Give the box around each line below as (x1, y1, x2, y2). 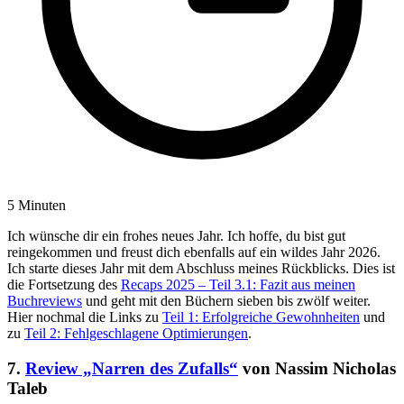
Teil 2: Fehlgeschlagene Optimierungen (24, 326, 248, 342)
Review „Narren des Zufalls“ (25, 359, 238, 379)
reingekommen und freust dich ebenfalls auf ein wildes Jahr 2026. (7, 244, 381, 261)
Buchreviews (7, 293, 82, 309)
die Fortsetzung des (7, 277, 121, 293)
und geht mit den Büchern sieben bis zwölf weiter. (82, 293, 371, 309)
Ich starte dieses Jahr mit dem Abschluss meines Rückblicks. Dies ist (7, 261, 395, 277)
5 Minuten (7, 197, 66, 214)
